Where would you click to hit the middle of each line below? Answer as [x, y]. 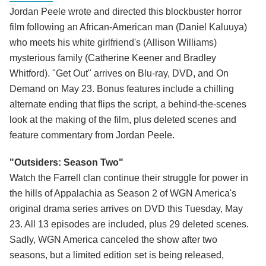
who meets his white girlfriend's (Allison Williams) [113, 43]
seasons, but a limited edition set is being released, [117, 255]
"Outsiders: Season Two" [66, 163]
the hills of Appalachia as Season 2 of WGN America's [123, 194]
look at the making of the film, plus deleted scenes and [123, 120]
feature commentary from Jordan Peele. [92, 135]
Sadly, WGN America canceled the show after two [113, 240]
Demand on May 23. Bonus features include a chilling [122, 89]
